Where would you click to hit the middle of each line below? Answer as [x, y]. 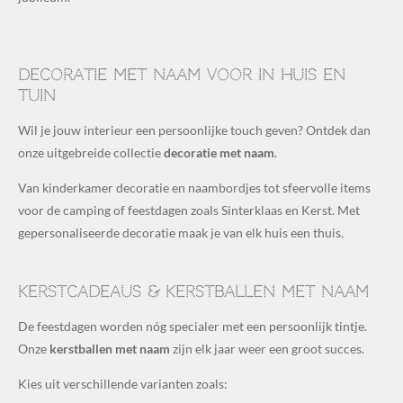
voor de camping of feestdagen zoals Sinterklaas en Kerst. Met [189, 210]
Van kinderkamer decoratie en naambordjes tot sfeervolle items [194, 188]
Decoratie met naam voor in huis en [182, 75]
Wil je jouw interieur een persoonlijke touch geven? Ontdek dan [194, 130]
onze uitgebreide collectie [91, 153]
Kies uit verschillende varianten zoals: [123, 384]
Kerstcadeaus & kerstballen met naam [193, 292]
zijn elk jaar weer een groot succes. [267, 349]
